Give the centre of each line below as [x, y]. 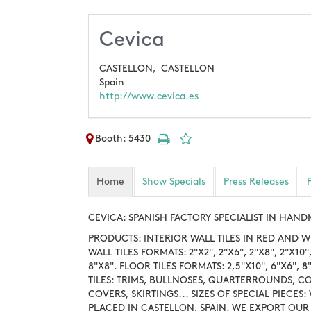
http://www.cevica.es [149, 96]
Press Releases [256, 182]
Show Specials [174, 182]
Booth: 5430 [123, 138]
